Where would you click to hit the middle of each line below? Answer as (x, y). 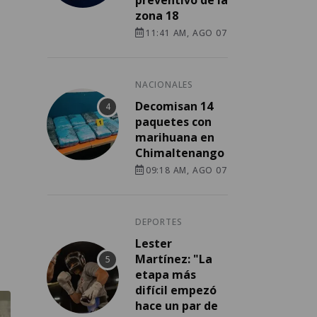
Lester (154, 244)
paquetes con (173, 122)
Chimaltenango (180, 153)
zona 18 (157, 16)
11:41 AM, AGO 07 (186, 33)
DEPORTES (159, 222)
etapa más (166, 275)
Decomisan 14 (174, 106)
